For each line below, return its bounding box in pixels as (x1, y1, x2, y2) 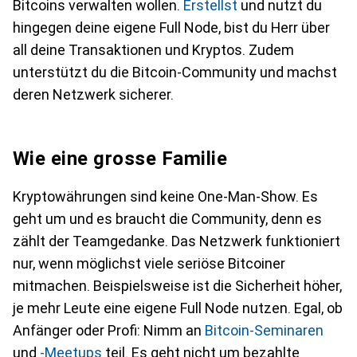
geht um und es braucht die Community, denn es (13, 210, 322, 227)
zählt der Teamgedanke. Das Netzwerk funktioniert (13, 233, 340, 249)
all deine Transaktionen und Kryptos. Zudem (13, 41, 294, 58)
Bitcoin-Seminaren (205, 322, 324, 339)
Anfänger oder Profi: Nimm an (13, 322, 205, 339)
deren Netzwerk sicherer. (13, 86, 174, 103)
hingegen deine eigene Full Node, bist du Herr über (13, 19, 330, 36)
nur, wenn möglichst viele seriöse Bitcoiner (13, 255, 285, 272)
